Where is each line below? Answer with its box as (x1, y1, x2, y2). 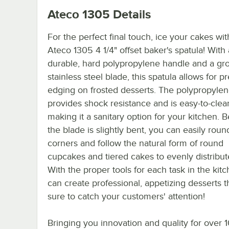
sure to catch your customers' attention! (48, 191, 205, 201)
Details (110, 7, 151, 21)
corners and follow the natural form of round (48, 138, 223, 148)
